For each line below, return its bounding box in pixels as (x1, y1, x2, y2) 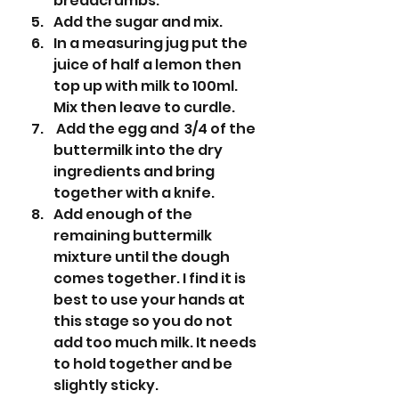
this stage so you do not (53, 310, 235, 331)
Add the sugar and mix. (53, 11, 223, 32)
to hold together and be (53, 353, 235, 374)
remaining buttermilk (53, 224, 215, 246)
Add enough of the (53, 203, 195, 224)
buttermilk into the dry (53, 139, 225, 160)
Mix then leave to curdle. (53, 96, 238, 118)
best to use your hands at (53, 289, 248, 310)
